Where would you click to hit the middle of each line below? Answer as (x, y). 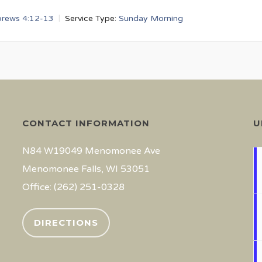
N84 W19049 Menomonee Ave (91, 151)
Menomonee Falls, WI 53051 (86, 169)
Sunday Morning (151, 18)
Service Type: (91, 18)
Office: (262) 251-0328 (73, 187)
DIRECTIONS (66, 223)
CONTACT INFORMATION (86, 123)
